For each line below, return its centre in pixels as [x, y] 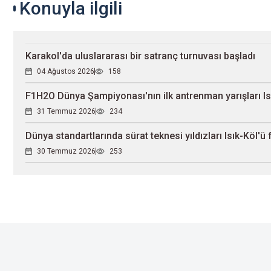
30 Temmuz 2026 [66, 152]
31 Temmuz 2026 [66, 112]
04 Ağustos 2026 [66, 72]
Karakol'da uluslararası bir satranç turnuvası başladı [140, 56]
